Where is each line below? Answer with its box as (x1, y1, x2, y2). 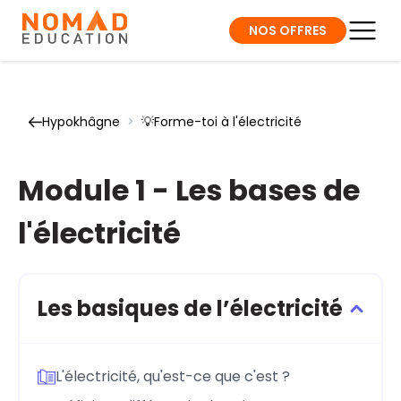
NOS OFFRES (249, 21, 327, 39)
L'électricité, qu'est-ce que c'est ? (55, 365, 290, 387)
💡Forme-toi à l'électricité (141, 113, 302, 131)
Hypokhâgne (42, 113, 120, 131)
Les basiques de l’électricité (38, 294, 343, 323)
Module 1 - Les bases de (18, 170, 360, 210)
